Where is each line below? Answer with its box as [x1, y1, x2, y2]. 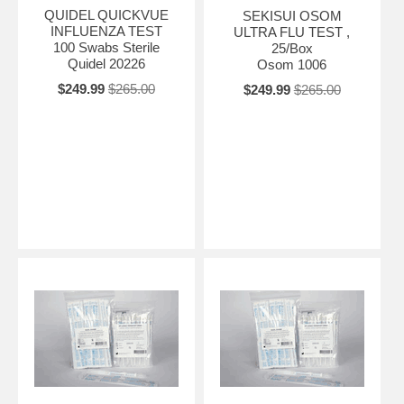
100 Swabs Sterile [52, 39, 160, 55]
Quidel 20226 [67, 55, 145, 71]
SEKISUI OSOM [242, 7, 342, 23]
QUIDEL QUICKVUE [43, 6, 169, 23]
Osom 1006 [257, 56, 327, 72]
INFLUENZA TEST [50, 23, 162, 39]
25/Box [271, 40, 313, 56]
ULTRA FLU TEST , [234, 23, 351, 40]
